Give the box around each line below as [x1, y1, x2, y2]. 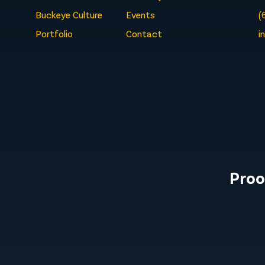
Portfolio [35, 28, 73, 40]
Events [125, 9, 155, 21]
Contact [125, 28, 162, 40]
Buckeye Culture [35, 9, 102, 21]
